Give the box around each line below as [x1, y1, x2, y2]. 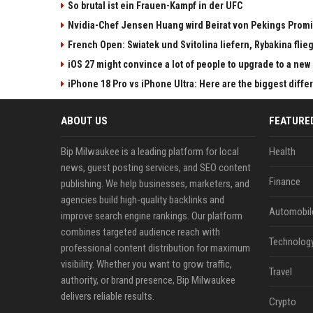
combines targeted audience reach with [61, 226, 220, 238]
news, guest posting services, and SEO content [61, 161, 251, 174]
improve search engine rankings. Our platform [61, 210, 242, 222]
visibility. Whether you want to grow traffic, [61, 258, 232, 270]
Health [268, 145, 296, 158]
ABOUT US [61, 115, 108, 127]
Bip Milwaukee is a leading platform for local [61, 145, 239, 158]
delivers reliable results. [61, 290, 154, 303]
